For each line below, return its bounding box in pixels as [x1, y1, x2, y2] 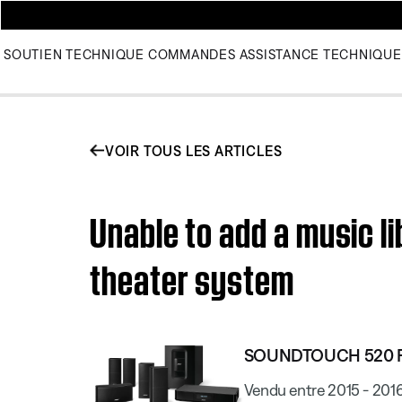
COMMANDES [147, 47, 236, 62]
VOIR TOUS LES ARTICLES [104, 142, 283, 159]
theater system [90, 250, 294, 301]
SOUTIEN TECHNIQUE [4, 47, 144, 62]
